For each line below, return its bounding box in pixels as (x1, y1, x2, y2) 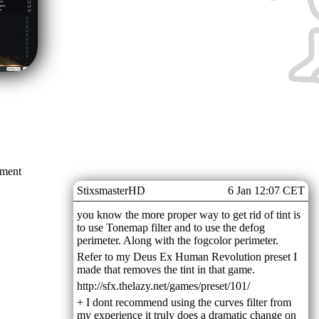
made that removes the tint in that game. (77, 263, 255, 276)
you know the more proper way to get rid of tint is (77, 208, 300, 221)
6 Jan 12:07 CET (228, 184, 305, 197)
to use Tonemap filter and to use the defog (77, 221, 265, 234)
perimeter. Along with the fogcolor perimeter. (77, 234, 278, 246)
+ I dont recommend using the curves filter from (77, 296, 291, 308)
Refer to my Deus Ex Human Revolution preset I (77, 250, 297, 263)
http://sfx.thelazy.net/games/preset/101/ (77, 279, 250, 292)
